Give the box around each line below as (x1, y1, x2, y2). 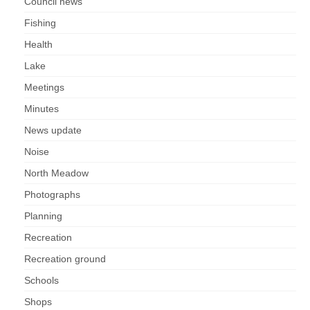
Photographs (24, 189, 80, 201)
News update (24, 125, 82, 136)
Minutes (24, 103, 59, 115)
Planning (24, 210, 62, 222)
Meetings (24, 82, 64, 93)
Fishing (24, 17, 56, 29)
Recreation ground (24, 253, 106, 265)
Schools (24, 275, 59, 286)
